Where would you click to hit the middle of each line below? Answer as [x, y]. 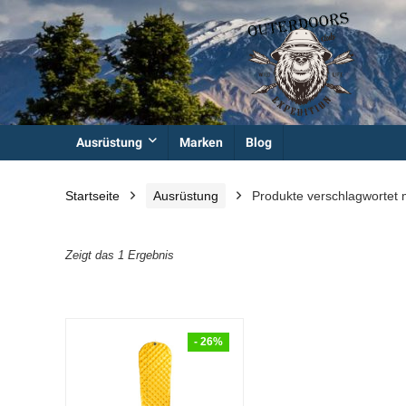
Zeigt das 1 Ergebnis [120, 256]
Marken [201, 143]
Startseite [92, 196]
